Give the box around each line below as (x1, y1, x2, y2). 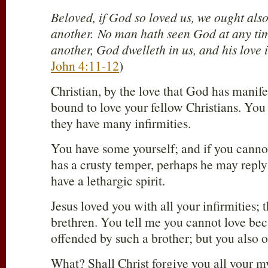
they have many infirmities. (51, 114, 191, 132)
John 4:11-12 (51, 57, 119, 75)
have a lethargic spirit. (51, 172, 165, 190)
